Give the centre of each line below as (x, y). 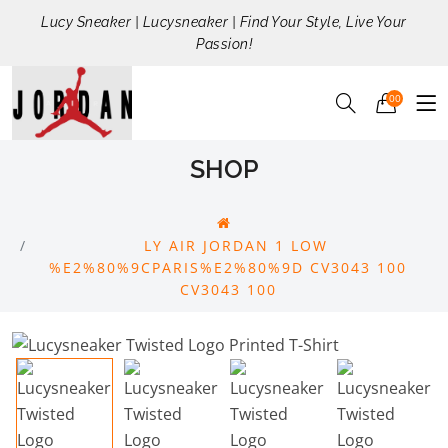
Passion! (224, 44)
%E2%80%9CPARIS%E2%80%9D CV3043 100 (228, 268)
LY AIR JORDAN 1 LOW (235, 246)
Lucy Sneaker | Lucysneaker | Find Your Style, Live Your (224, 22)
